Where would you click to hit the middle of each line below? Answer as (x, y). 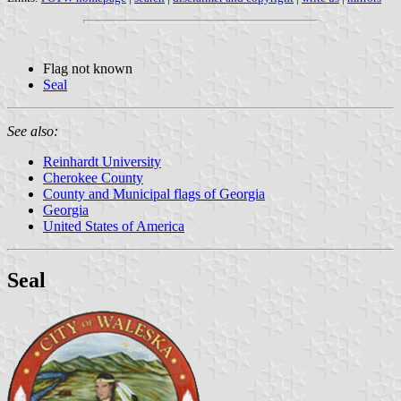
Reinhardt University (102, 162)
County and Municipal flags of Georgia (154, 194)
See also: (33, 132)
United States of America (114, 226)
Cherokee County (93, 178)
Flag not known (88, 69)
